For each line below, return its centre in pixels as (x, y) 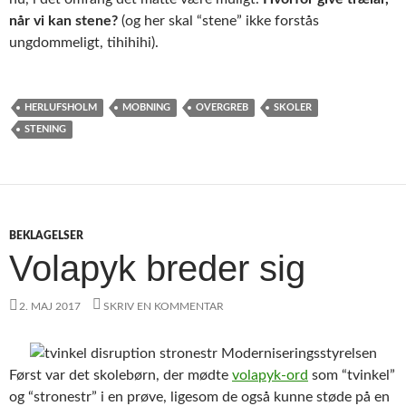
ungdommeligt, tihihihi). (84, 42)
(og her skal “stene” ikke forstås (218, 20)
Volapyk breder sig (157, 268)
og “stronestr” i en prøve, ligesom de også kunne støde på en (199, 396)
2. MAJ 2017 (50, 306)
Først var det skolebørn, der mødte (121, 375)
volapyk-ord (270, 375)
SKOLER (293, 107)
